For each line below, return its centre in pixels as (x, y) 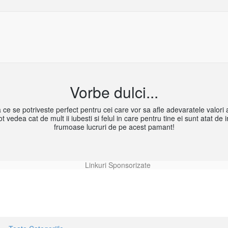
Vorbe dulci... (114, 92)
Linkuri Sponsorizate (118, 165)
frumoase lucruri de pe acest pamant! (114, 127)
